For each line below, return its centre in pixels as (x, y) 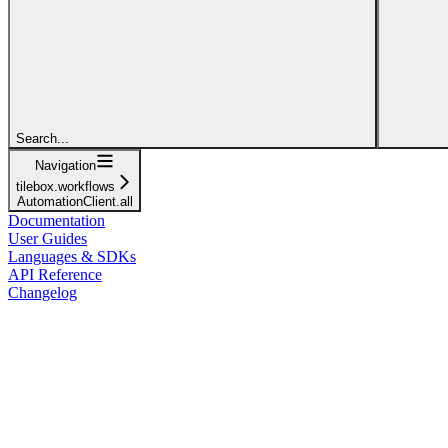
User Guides (47, 238)
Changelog (42, 292)
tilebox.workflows (65, 186)
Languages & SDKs (72, 256)
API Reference (55, 274)
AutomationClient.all (74, 201)
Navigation (65, 165)
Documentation (56, 220)
